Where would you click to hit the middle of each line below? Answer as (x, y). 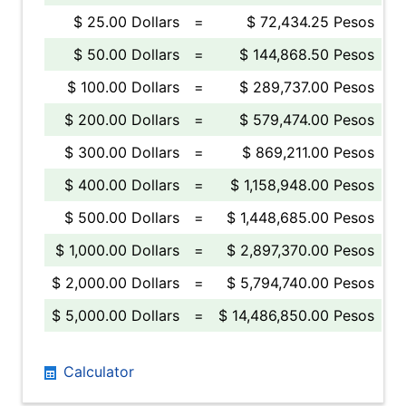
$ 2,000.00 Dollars (116, 283)
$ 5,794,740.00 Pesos (300, 283)
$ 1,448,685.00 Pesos (300, 217)
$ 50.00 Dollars (126, 54)
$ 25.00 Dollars (126, 22)
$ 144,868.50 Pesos (307, 54)
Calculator (97, 372)
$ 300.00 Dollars (122, 152)
